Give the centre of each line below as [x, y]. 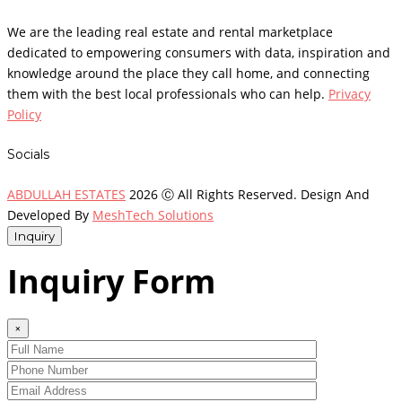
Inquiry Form [111, 281]
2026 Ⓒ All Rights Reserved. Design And [248, 194]
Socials [28, 154]
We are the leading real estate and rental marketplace [170, 31]
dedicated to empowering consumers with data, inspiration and [199, 52]
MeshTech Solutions [153, 214]
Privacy [350, 93]
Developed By [50, 214]
